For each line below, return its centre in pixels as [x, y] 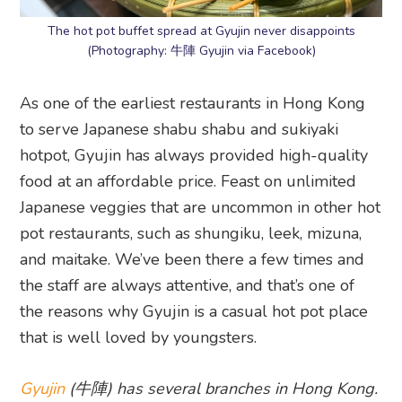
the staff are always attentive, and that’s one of [188, 285]
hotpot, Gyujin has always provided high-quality [194, 155]
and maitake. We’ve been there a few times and [192, 259]
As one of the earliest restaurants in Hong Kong [193, 103]
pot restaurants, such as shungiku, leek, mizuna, [191, 233]
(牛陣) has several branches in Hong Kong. [222, 388]
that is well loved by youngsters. [139, 337]
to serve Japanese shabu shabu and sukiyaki [179, 129]
